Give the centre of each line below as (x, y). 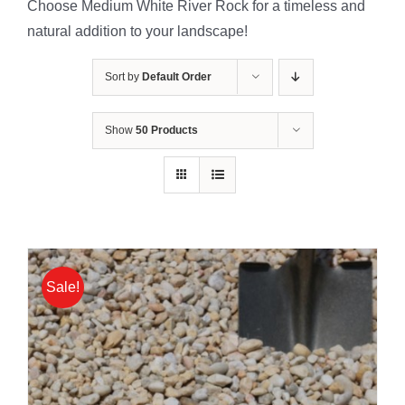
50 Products (166, 130)
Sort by (123, 76)
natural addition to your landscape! (137, 31)
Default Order (176, 76)
